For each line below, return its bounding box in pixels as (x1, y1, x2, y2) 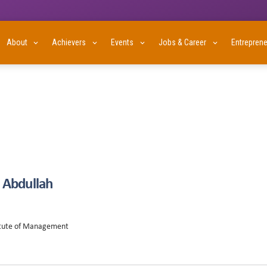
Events (111, 37, 134, 47)
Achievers (52, 37, 86, 47)
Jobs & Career (159, 37, 207, 47)
